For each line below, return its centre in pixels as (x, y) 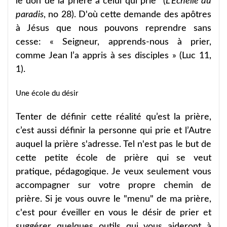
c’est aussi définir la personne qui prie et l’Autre (113, 130)
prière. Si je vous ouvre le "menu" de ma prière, (113, 199)
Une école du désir (47, 93)
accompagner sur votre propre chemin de (113, 185)
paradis (30, 14)
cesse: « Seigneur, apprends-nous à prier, (113, 42)
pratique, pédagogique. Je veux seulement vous (113, 172)
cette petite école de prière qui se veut (113, 158)
